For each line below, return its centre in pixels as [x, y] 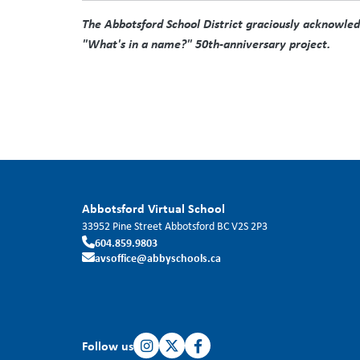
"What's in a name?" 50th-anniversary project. [206, 43]
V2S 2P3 [250, 225]
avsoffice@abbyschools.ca [158, 257]
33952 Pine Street [122, 225]
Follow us [108, 345]
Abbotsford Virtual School [153, 208]
